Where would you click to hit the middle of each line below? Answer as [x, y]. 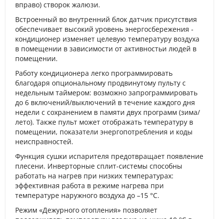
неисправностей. [44, 142]
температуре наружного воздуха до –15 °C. [87, 195]
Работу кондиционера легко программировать [94, 73]
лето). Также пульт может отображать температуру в [104, 122]
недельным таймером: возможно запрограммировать [106, 93]
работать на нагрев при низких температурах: [94, 176]
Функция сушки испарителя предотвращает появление [109, 156]
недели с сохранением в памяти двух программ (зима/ [108, 112]
